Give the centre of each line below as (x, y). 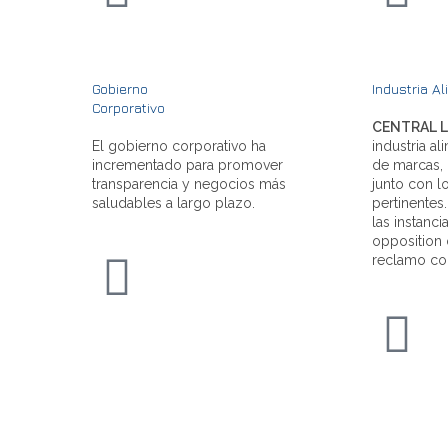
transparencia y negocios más (189, 183)
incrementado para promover (187, 164)
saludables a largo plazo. (173, 202)
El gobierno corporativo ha (179, 145)
